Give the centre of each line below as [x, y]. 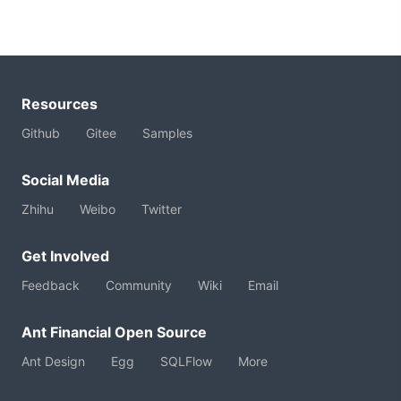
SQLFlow [186, 361]
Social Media [65, 179]
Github [41, 132]
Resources [60, 103]
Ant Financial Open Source [114, 332]
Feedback [51, 285]
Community [139, 285]
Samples [167, 132]
